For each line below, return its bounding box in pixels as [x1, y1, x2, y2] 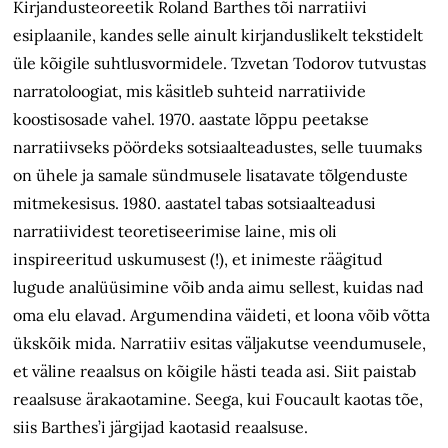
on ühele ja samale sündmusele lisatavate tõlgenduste [13, 165, 409, 186]
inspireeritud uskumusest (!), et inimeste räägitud [13, 249, 384, 270]
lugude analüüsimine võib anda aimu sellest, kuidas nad [13, 277, 425, 298]
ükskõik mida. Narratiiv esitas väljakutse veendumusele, [13, 333, 427, 354]
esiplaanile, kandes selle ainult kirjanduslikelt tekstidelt [13, 25, 424, 46]
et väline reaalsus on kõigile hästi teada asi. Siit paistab [13, 361, 417, 382]
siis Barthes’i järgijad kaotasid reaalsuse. [13, 417, 309, 438]
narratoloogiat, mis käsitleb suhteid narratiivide [13, 81, 367, 102]
